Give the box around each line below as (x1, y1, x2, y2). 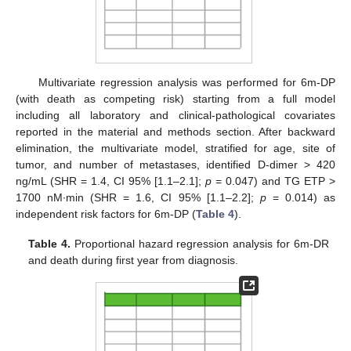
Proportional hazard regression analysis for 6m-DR (71, 237, 329, 250)
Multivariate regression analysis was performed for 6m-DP (38, 75, 335, 89)
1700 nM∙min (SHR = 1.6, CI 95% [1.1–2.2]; (16, 190, 260, 204)
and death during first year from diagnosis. (28, 253, 239, 266)
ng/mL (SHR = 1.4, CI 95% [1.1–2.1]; (16, 174, 205, 187)
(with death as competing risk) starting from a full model (16, 92, 335, 105)
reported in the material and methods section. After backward (16, 125, 335, 138)
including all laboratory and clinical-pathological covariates (16, 108, 335, 121)
